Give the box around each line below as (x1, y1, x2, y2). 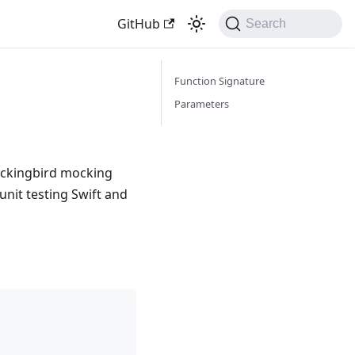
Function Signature (174, 74, 265, 88)
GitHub (117, 15, 161, 32)
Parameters (174, 97, 229, 111)
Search (246, 17, 287, 30)
